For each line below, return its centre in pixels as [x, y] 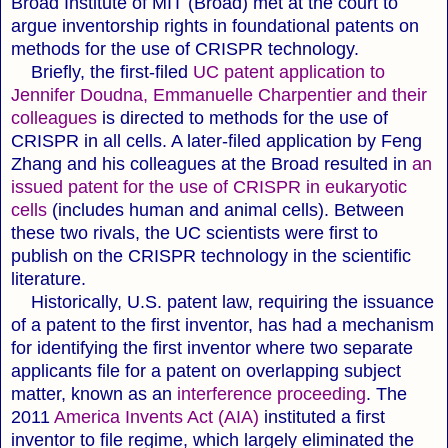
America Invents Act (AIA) [156, 416]
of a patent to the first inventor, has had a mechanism [222, 324]
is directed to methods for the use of [242, 117]
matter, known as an [94, 393]
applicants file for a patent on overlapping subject [206, 370]
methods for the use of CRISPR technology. [185, 48]
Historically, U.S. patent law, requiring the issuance [222, 301]
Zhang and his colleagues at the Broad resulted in [211, 163]
